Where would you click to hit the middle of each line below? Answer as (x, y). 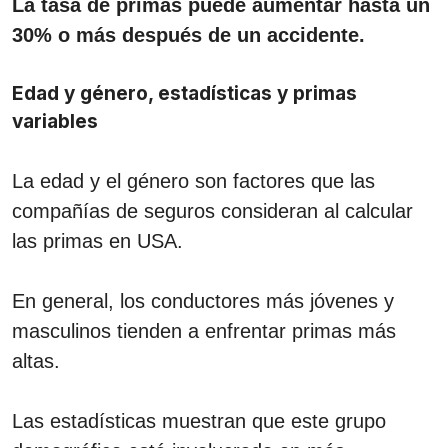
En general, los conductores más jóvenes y (203, 300)
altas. (36, 360)
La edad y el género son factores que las (193, 180)
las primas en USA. (97, 240)
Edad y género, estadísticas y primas (184, 93)
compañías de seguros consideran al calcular (212, 210)
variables (55, 121)
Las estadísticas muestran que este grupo (199, 420)
